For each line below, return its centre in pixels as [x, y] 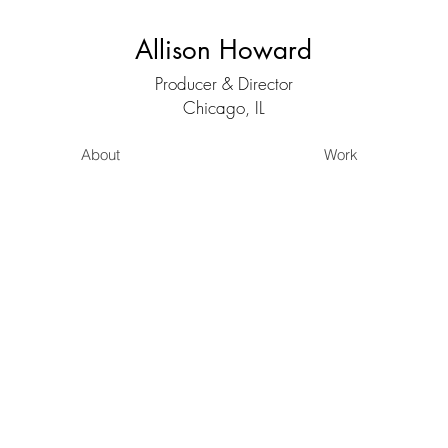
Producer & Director [224, 83]
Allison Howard [223, 50]
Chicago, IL [224, 107]
